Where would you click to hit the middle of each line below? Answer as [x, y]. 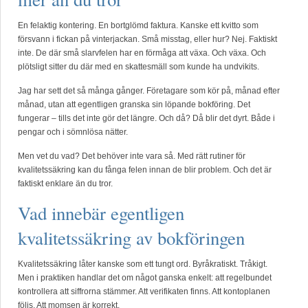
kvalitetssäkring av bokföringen [131, 238]
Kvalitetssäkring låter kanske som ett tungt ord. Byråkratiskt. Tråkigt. [143, 264]
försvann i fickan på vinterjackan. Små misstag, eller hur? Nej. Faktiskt [147, 39]
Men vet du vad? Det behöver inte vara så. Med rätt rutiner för [132, 156]
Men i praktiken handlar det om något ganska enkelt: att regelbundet [145, 278]
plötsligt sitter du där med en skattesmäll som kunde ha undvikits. [139, 67]
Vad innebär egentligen [101, 213]
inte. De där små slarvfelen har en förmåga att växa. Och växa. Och [142, 53]
